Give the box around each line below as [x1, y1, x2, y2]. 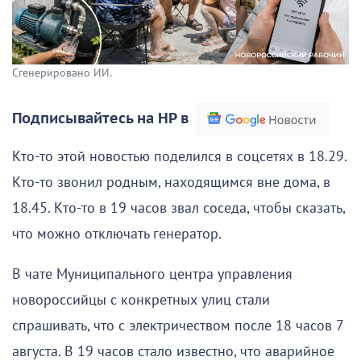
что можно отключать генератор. [12, 225, 222, 243]
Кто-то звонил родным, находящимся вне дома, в [12, 173, 330, 191]
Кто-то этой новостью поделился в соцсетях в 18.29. [12, 147, 346, 165]
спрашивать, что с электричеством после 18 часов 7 [12, 317, 343, 334]
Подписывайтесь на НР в [12, 110, 189, 127]
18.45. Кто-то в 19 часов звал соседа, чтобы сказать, [12, 199, 345, 217]
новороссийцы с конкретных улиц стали [12, 291, 270, 309]
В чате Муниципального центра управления [12, 265, 293, 283]
